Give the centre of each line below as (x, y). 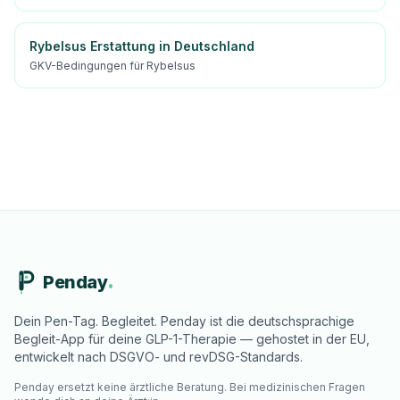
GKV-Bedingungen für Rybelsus (112, 66)
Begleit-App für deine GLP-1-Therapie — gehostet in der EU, (192, 339)
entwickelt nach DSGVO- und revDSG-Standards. (158, 357)
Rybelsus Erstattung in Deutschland (142, 46)
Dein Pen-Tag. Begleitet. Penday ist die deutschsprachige (184, 321)
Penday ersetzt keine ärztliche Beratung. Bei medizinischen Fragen (190, 387)
